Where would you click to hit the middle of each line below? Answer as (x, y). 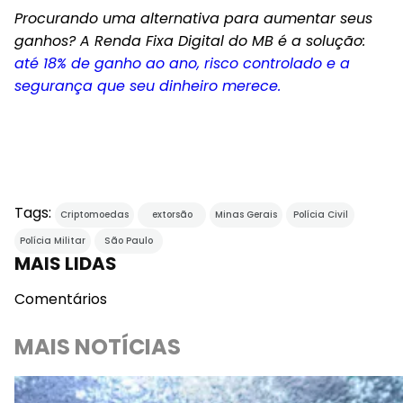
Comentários (61, 299)
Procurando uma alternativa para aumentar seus (193, 18)
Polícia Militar (53, 241)
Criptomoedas (94, 215)
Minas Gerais (246, 215)
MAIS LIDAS (66, 264)
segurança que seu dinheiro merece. (148, 86)
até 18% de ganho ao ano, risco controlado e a (182, 63)
